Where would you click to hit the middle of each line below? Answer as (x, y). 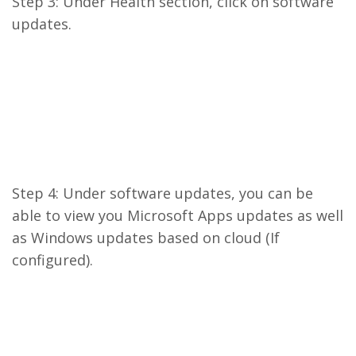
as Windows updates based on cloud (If (146, 238)
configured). (52, 260)
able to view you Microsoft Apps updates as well (178, 215)
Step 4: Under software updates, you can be (163, 193)
